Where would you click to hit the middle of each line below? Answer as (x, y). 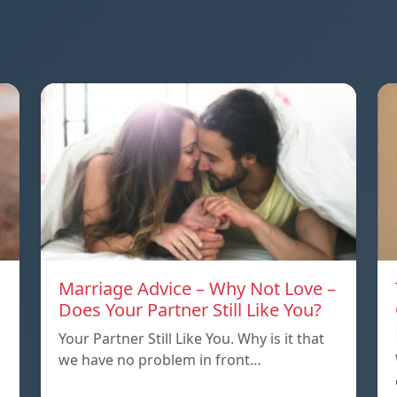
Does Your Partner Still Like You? (190, 309)
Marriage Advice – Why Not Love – (197, 288)
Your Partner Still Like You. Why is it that (191, 338)
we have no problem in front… (160, 359)
